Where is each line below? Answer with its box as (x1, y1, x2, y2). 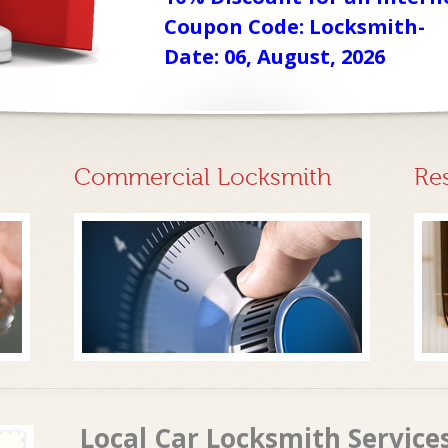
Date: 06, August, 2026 (164, 43, 385, 70)
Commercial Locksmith (74, 164, 332, 191)
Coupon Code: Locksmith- (164, 13, 425, 40)
